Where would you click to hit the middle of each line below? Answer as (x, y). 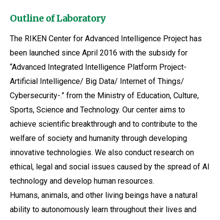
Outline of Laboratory (57, 18)
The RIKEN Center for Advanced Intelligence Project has (106, 39)
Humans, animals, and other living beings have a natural (104, 195)
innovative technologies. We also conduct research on (102, 152)
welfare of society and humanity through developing (98, 138)
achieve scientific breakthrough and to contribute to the (104, 124)
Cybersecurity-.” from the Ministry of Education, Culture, (104, 96)
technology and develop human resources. (82, 181)
